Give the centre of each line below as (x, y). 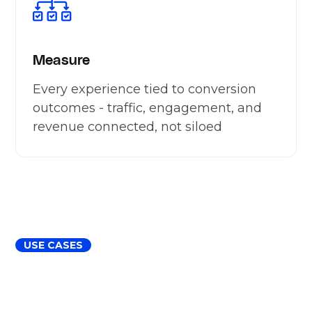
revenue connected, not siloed (128, 126)
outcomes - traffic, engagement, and (148, 108)
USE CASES (54, 245)
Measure (62, 59)
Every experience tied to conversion (145, 89)
